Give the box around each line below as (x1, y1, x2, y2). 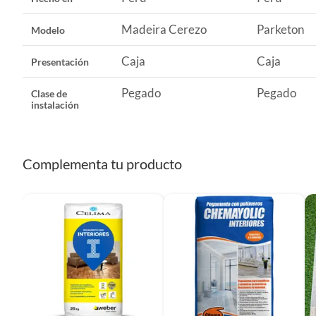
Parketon (257, 21, 304, 37)
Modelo (31, 23, 65, 36)
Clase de (31, 87, 67, 99)
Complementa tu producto (23, 154, 182, 172)
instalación (31, 98, 79, 111)
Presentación (31, 55, 89, 68)
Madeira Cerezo (121, 21, 207, 37)
